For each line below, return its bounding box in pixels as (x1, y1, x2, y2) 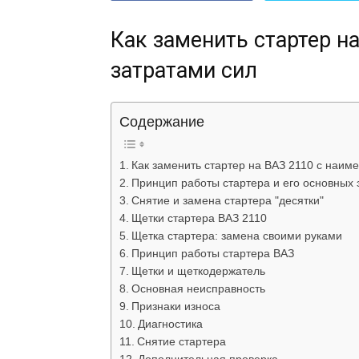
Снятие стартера (136, 336, 226, 349)
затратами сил (111, 58, 257, 83)
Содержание (119, 114, 204, 131)
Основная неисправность (131, 283, 265, 296)
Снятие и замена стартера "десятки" (131, 195, 324, 208)
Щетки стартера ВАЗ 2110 (131, 212, 267, 225)
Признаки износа (131, 301, 220, 313)
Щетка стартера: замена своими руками (131, 230, 342, 243)
